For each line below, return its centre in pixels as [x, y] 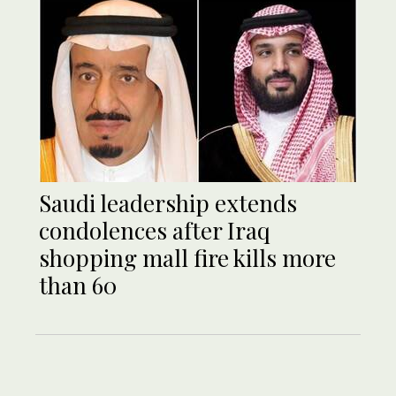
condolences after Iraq [155, 231]
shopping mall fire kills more [187, 258]
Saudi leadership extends [168, 203]
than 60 [78, 286]
